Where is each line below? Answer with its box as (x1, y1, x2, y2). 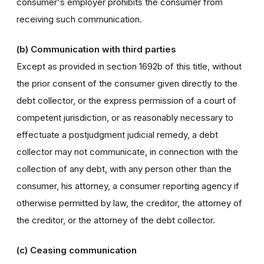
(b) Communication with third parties (16, 44, 176, 55)
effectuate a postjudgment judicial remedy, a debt (16, 129, 218, 140)
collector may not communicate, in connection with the (16, 146, 238, 157)
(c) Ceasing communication (16, 245, 137, 256)
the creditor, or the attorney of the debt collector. (16, 214, 215, 226)
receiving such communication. (16, 14, 142, 25)
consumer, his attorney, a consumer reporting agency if (16, 180, 239, 192)
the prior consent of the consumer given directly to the (16, 78, 237, 89)
